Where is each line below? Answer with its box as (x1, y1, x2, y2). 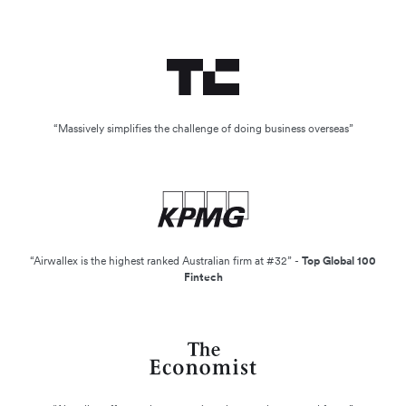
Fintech (183, 269, 223, 284)
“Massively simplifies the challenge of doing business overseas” (53, 121, 353, 135)
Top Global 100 (302, 253, 376, 267)
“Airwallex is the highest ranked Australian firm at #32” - (30, 253, 302, 267)
